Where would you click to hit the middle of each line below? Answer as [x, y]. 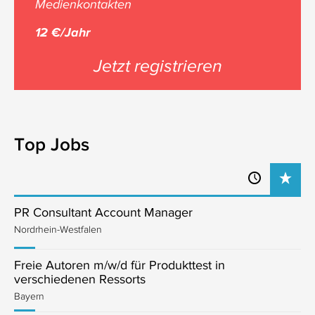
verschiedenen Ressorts [80, 279]
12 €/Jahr [63, 32]
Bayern [29, 296]
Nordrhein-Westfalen [58, 229]
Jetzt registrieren [157, 65]
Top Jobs [52, 144]
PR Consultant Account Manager [103, 212]
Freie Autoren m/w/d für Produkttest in [120, 265]
